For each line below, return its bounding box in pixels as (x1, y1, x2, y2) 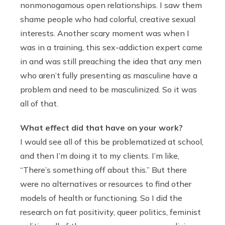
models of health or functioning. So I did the (20, 192, 182, 203)
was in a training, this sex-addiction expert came (20, 42, 202, 52)
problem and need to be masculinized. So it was (20, 84, 197, 94)
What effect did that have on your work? (20, 122, 183, 133)
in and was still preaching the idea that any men (20, 56, 201, 66)
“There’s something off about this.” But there (20, 164, 187, 175)
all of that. (20, 98, 58, 108)
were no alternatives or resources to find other (20, 178, 191, 189)
